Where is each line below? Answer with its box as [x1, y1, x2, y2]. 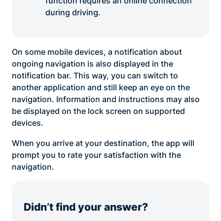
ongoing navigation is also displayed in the [12, 59, 173, 69]
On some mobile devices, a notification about [12, 47, 182, 57]
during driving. [45, 7, 101, 17]
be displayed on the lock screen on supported [12, 106, 185, 116]
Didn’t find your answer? [24, 201, 148, 214]
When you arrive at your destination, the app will [12, 138, 194, 148]
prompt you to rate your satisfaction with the [12, 149, 181, 160]
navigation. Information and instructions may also [12, 94, 200, 105]
